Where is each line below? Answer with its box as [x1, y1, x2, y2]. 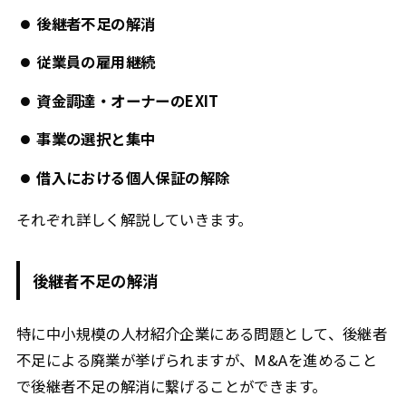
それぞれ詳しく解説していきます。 [15, 208, 253, 231]
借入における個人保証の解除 [36, 166, 230, 188]
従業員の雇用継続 [36, 51, 156, 73]
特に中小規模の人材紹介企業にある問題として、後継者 [15, 322, 388, 344]
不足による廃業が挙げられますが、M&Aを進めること [15, 348, 378, 371]
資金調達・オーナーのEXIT [36, 89, 219, 111]
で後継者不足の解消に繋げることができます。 [15, 374, 327, 397]
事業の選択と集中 [36, 128, 156, 150]
